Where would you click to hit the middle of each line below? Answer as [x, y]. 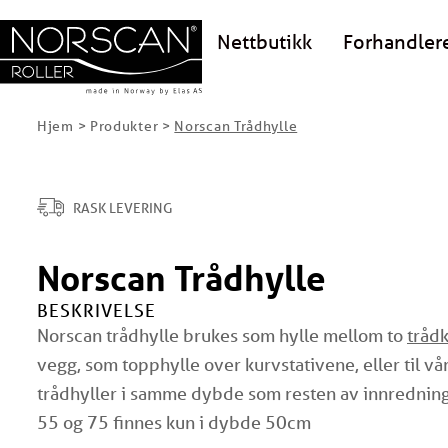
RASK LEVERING [123, 207]
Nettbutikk [264, 41]
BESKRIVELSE [96, 310]
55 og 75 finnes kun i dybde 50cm [174, 422]
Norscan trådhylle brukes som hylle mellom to [222, 335]
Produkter [124, 126]
